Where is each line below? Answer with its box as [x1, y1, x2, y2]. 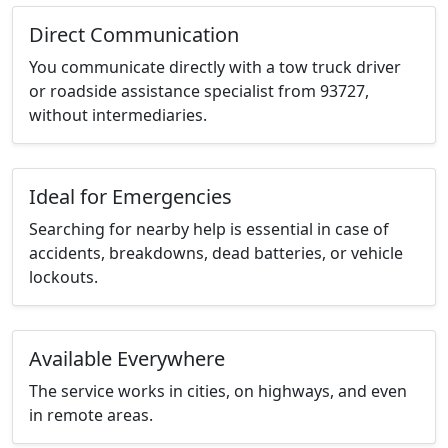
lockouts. [29, 266, 98, 289]
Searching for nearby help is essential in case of [29, 218, 389, 241]
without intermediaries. [29, 104, 207, 127]
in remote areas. [29, 404, 153, 427]
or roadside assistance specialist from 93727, [29, 80, 369, 103]
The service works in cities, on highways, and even [29, 380, 407, 403]
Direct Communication [29, 21, 239, 49]
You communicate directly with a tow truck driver [29, 56, 401, 79]
